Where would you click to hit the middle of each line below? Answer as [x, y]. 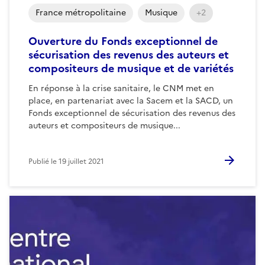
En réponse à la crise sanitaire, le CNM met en [121, 88]
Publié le [43, 161]
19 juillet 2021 [81, 161]
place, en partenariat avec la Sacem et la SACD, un [131, 101]
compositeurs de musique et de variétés [131, 68]
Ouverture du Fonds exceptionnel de [123, 41]
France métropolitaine [81, 12]
